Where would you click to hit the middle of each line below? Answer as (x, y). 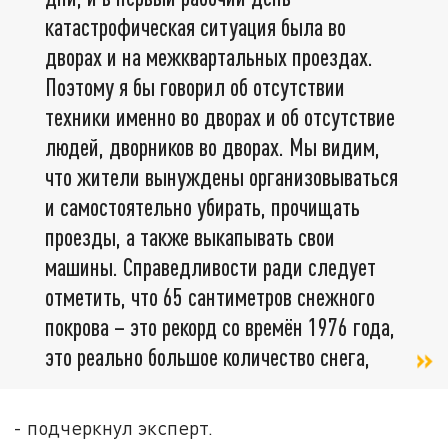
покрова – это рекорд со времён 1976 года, (220, 327)
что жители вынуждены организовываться (221, 177)
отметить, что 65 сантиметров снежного (210, 297)
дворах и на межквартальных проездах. (209, 57)
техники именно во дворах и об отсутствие (220, 117)
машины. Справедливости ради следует (210, 267)
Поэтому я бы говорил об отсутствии (195, 87)
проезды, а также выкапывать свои (190, 237)
